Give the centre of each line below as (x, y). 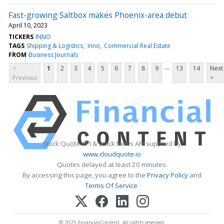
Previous (25, 77)
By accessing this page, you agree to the (85, 175)
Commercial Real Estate (137, 45)
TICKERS (21, 36)
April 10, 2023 (28, 25)
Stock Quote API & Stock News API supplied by (112, 143)
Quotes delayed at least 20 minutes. (112, 164)
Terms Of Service (111, 185)
